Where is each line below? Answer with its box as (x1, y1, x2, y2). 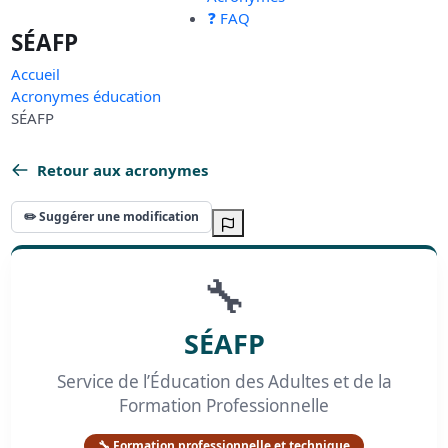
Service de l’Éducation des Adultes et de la (56, 370, 392, 394)
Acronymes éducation (11, 86, 162, 107)
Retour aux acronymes (37, 160, 209, 181)
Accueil (11, 64, 61, 85)
